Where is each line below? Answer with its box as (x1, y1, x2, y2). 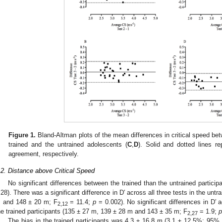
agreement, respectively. (8, 150, 79, 158)
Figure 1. (8, 131, 36, 139)
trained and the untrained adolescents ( (8, 141, 127, 149)
